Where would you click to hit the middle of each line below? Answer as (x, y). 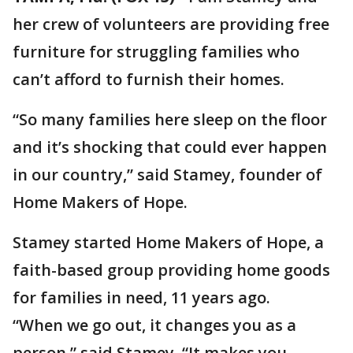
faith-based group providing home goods (171, 270)
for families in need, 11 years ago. (141, 297)
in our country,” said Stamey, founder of (167, 175)
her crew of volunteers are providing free (171, 24)
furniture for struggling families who (156, 52)
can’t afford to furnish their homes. (150, 79)
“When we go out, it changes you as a (154, 325)
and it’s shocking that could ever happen (170, 147)
